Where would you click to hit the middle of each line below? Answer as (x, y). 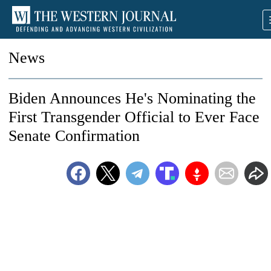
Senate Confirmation (74, 136)
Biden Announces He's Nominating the (132, 98)
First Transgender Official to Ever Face (134, 117)
